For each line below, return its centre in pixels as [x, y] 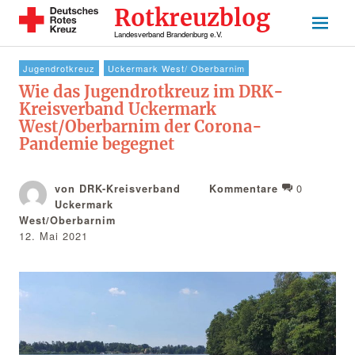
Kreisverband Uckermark [117, 109]
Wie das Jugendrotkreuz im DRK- [151, 92]
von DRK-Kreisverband [117, 189]
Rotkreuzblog [192, 18]
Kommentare [244, 189]
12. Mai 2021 [53, 236]
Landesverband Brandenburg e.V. [168, 34]
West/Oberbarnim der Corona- [140, 126]
